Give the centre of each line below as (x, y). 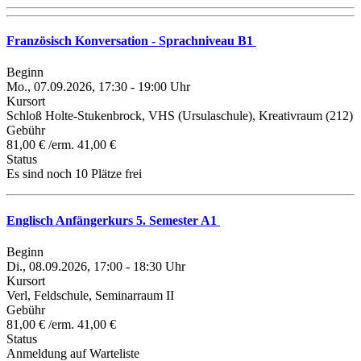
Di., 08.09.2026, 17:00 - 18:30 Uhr (96, 266)
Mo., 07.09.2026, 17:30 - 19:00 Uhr (98, 87)
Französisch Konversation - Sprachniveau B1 (131, 41)
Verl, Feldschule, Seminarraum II (90, 295)
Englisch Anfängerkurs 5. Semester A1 (113, 220)
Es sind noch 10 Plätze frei (74, 174)
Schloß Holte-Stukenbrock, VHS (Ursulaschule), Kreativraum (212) (180, 116)
